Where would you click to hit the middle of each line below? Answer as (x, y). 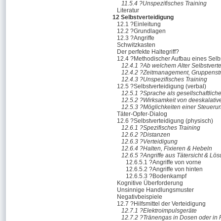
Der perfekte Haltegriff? (148, 52)
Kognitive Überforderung (150, 183)
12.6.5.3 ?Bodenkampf (156, 176)
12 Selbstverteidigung (143, 17)
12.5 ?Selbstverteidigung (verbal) (162, 86)
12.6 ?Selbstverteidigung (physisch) (165, 121)
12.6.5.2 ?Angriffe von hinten (164, 169)
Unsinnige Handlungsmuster (155, 190)
